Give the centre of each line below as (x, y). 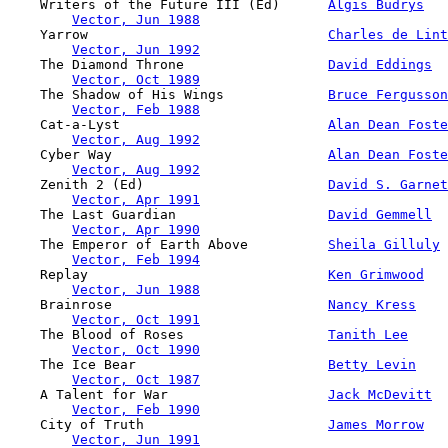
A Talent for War (168, 394)
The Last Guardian (168, 214)
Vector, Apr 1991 (136, 199)
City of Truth (168, 424)
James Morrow (376, 424)
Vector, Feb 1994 (136, 259)
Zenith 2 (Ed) (168, 184)
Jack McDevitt (380, 394)
